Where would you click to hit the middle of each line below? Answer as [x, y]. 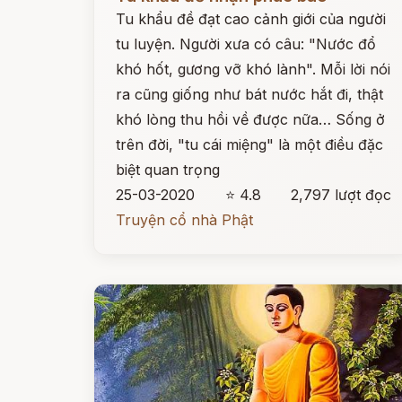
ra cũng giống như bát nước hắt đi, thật [249, 94]
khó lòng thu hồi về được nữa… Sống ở [250, 119]
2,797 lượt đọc [341, 195]
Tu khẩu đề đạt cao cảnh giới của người [251, 19]
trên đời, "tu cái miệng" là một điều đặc [249, 144]
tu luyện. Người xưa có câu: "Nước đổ [246, 44]
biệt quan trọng [168, 170]
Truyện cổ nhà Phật [184, 220]
